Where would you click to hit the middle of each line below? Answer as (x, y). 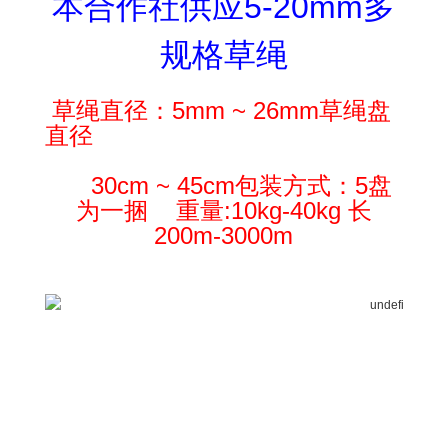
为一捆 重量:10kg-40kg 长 (223, 210)
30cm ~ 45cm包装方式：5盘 (223, 185)
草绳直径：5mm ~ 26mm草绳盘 (217, 110)
